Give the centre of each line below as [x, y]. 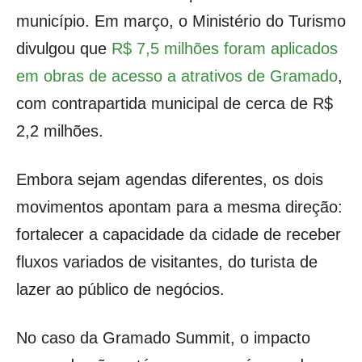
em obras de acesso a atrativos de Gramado [177, 76]
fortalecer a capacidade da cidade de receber [179, 235]
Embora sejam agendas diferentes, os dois [170, 180]
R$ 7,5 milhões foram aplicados [225, 49]
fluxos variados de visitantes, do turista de [167, 262]
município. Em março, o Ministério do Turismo [181, 21]
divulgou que [64, 49]
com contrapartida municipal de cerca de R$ [175, 104]
